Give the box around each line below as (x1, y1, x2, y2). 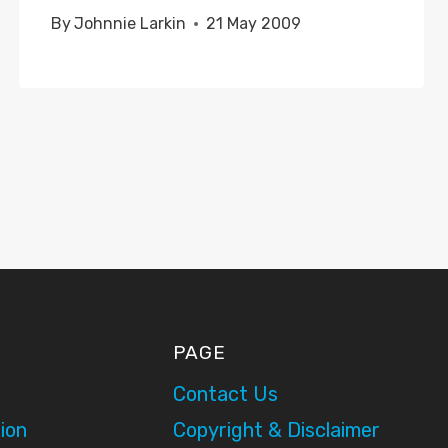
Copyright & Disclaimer (172, 418, 380, 442)
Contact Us (172, 382, 278, 406)
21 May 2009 (205, 14, 301, 34)
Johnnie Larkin (73, 14, 186, 34)
